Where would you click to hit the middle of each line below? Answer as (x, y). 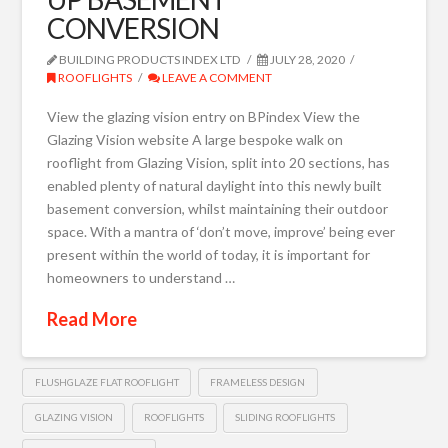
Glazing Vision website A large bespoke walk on (195, 139)
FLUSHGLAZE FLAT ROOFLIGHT (106, 381)
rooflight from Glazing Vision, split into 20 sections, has (219, 162)
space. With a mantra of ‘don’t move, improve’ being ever (221, 231)
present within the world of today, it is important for (209, 254)
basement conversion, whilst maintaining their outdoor (218, 208)
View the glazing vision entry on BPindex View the (204, 116)
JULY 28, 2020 (306, 60)
